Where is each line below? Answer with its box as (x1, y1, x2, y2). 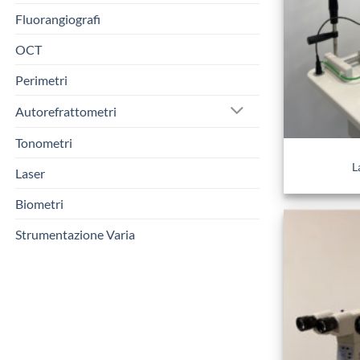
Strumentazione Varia (15, 227, 135, 243)
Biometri (15, 196, 63, 212)
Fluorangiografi (15, 11, 100, 27)
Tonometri (15, 135, 72, 151)
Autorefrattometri (15, 104, 117, 120)
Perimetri (15, 72, 67, 88)
